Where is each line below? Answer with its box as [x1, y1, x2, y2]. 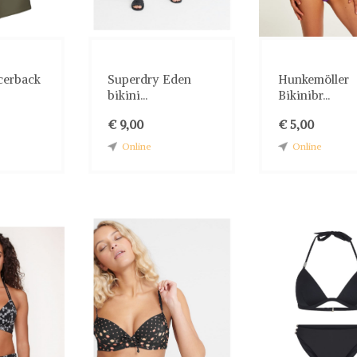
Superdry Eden [107, 71, 191, 87]
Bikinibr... [277, 87, 330, 103]
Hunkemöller [277, 71, 349, 87]
